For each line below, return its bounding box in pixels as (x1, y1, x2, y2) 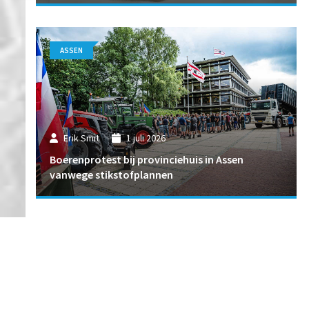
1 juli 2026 (126, 132, 166, 145)
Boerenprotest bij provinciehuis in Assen (50, 152, 243, 166)
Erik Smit (63, 132, 100, 145)
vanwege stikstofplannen (50, 167, 173, 181)
